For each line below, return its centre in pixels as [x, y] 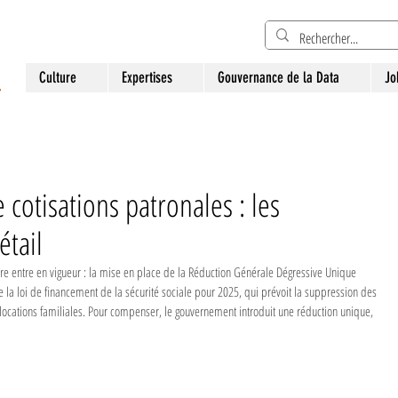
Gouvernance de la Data [279, 77]
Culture [58, 77]
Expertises [147, 77]
